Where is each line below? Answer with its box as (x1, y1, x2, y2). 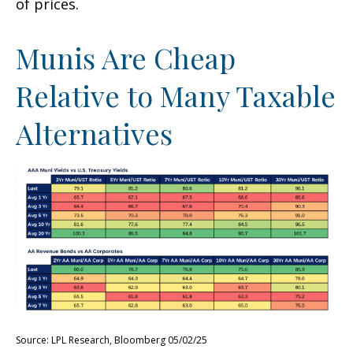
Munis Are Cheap (16, 39, 236, 77)
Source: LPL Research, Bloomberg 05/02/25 (16, 333, 207, 347)
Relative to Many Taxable (16, 76, 336, 115)
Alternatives (16, 114, 173, 153)
